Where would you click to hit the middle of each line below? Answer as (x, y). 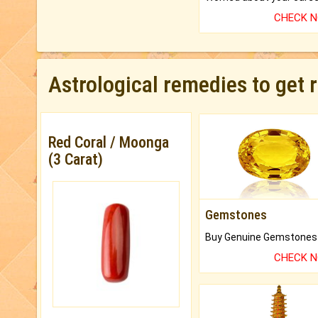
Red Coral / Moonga (109, 143)
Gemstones (236, 214)
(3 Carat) (76, 160)
